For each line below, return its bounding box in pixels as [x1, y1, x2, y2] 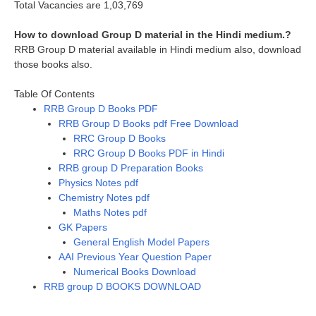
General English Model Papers [73, 236, 209, 248]
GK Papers [59, 221, 107, 233]
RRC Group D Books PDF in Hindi [73, 147, 224, 159]
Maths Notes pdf [73, 206, 147, 218]
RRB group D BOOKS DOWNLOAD [44, 280, 201, 292]
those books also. [14, 58, 92, 70]
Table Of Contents [14, 87, 95, 99]
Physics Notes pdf [59, 176, 138, 188]
